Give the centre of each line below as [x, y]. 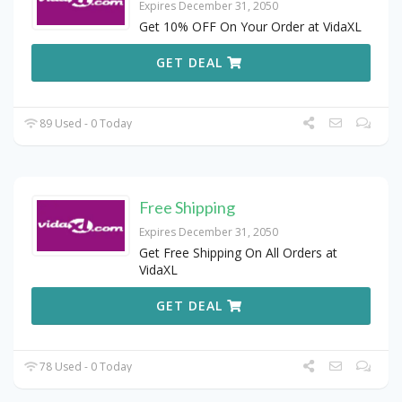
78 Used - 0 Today [85, 367]
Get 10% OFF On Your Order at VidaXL [250, 27]
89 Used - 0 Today [85, 124]
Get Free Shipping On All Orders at [238, 253]
